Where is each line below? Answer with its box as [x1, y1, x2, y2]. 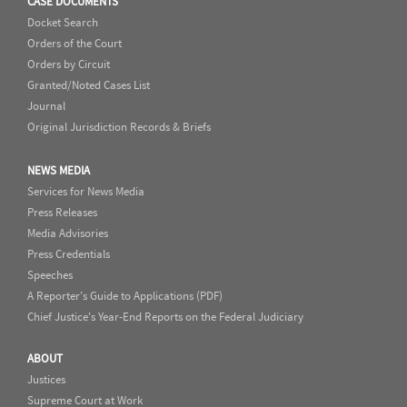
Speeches [27, 267, 73, 283]
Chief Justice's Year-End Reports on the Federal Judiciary [27, 309, 303, 324]
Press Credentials [27, 246, 110, 262]
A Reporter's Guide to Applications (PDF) [27, 288, 223, 303]
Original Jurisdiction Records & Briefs [27, 119, 211, 134]
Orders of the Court [27, 35, 122, 51]
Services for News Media [27, 184, 144, 199]
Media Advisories [27, 225, 108, 241]
